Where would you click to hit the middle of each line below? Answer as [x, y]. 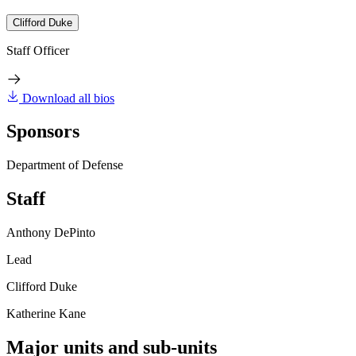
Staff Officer [38, 50]
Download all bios [68, 98]
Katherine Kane [46, 314]
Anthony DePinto [51, 233]
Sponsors [43, 132]
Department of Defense [65, 165]
